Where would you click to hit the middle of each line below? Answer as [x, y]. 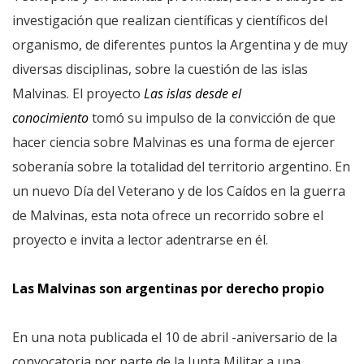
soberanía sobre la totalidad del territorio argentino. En [181, 167]
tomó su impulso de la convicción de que [212, 118]
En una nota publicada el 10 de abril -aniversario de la [175, 337]
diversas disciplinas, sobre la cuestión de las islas [160, 69]
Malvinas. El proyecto [78, 93]
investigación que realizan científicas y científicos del [170, 20]
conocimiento [50, 118]
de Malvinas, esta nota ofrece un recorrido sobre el [168, 215]
